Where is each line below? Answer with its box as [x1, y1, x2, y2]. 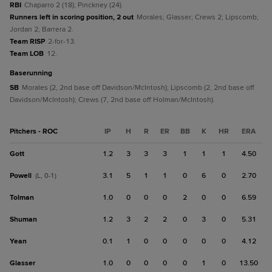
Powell [10, 171, 32, 180]
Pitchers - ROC [10, 127, 58, 136]
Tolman [10, 193, 34, 202]
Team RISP [10, 37, 45, 46]
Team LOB [10, 49, 44, 58]
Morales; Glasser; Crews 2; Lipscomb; [137, 13, 259, 22]
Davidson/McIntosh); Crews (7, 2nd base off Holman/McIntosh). [10, 95, 215, 104]
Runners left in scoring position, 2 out [10, 13, 134, 22]
